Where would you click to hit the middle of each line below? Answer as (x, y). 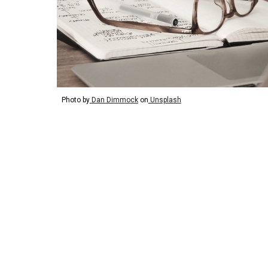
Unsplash (165, 100)
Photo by (75, 100)
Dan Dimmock (115, 100)
